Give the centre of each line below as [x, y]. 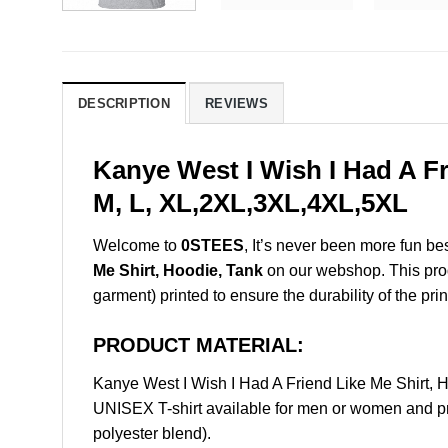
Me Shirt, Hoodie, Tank [178, 270]
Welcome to [137, 245]
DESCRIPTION [124, 104]
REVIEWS [236, 104]
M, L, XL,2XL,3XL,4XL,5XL [250, 203]
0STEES [212, 245]
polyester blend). [152, 433]
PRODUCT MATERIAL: [198, 344]
